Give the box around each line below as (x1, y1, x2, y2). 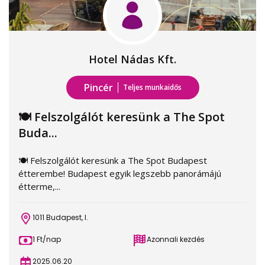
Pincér (83, 81, 113, 94)
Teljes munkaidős (122, 82, 182, 92)
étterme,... (18, 180, 60, 192)
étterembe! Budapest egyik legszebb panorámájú (18, 167, 221, 179)
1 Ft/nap (33, 234, 61, 244)
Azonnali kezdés (147, 234, 205, 244)
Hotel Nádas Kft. (89, 52, 176, 66)
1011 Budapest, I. (33, 212, 88, 222)
